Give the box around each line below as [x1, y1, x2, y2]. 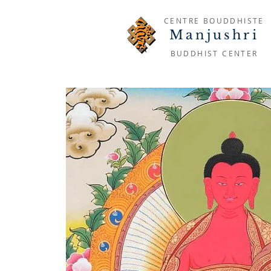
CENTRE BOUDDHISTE [164, 16, 264, 25]
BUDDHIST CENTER [170, 48, 258, 58]
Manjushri [169, 27, 259, 43]
